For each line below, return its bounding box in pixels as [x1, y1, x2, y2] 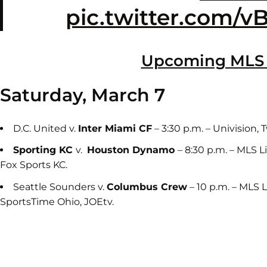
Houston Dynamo [87, 144, 178, 156]
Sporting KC [13, 144, 76, 156]
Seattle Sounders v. [13, 181, 107, 193]
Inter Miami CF [78, 123, 152, 134]
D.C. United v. [13, 123, 78, 134]
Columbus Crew [107, 181, 187, 193]
